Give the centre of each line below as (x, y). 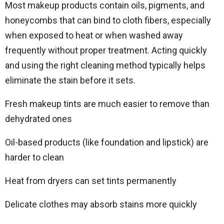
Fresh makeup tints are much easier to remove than (107, 104)
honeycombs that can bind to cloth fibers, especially (108, 20)
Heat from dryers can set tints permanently (91, 181)
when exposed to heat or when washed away (94, 35)
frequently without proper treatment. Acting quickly (106, 50)
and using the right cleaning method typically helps (105, 65)
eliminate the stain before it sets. (70, 80)
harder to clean (34, 157)
